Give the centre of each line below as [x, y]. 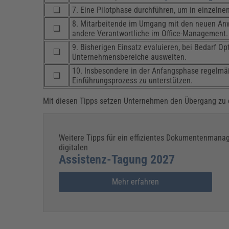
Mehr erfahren [136, 182]
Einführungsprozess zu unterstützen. [133, 81]
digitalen [74, 148]
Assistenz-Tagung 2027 [117, 160]
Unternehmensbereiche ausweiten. [130, 57]
